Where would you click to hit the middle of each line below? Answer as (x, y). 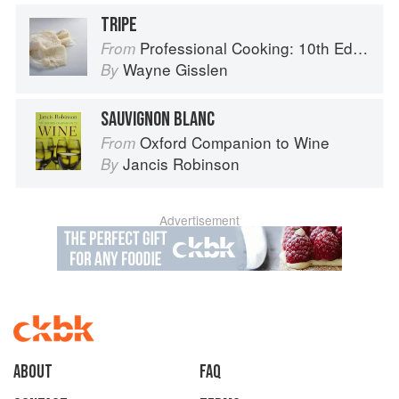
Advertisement (199, 220)
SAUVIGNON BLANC (158, 120)
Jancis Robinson (181, 164)
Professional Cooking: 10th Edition (246, 48)
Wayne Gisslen (175, 69)
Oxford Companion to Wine (235, 142)
